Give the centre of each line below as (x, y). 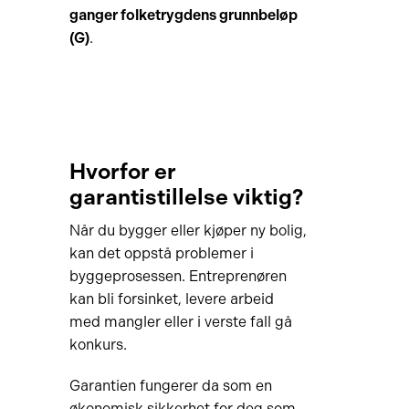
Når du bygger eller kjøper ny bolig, (188, 231)
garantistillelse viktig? (186, 197)
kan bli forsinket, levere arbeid (171, 299)
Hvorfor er (122, 171)
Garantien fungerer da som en (170, 386)
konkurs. (98, 345)
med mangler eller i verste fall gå (180, 322)
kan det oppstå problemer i (161, 253)
